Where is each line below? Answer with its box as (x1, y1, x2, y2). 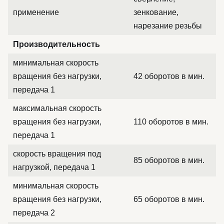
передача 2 (13, 208, 55, 217)
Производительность (13, 40, 100, 48)
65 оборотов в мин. (133, 195, 204, 203)
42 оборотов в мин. (133, 72, 204, 80)
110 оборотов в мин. (133, 117, 208, 126)
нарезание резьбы (133, 21, 202, 30)
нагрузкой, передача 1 (13, 163, 95, 171)
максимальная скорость (13, 104, 101, 112)
